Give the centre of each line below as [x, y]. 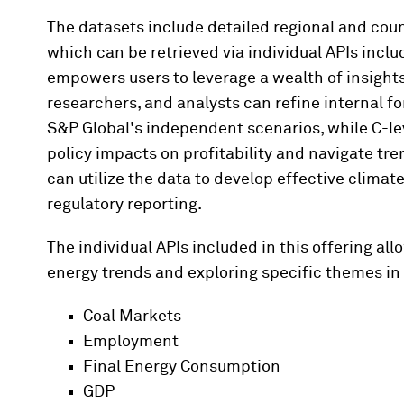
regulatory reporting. [124, 204]
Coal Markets [132, 316]
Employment [131, 341]
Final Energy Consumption [182, 367]
